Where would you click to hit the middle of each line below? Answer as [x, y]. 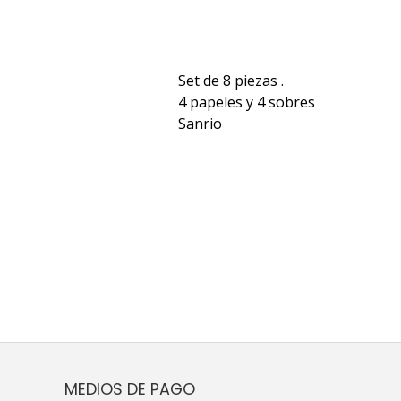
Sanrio [200, 123]
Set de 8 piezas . [231, 80]
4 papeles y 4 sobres [247, 102]
